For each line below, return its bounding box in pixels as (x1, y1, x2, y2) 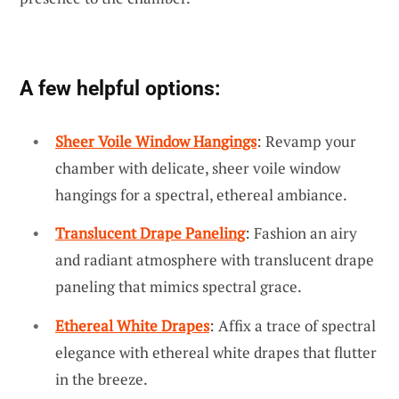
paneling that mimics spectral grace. (55, 276, 302, 297)
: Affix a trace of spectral (209, 315, 376, 337)
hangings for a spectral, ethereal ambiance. (55, 183, 347, 205)
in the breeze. (55, 369, 148, 390)
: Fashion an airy (245, 223, 357, 244)
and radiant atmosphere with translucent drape (55, 249, 374, 271)
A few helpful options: (20, 75, 220, 101)
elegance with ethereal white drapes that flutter (55, 342, 377, 363)
